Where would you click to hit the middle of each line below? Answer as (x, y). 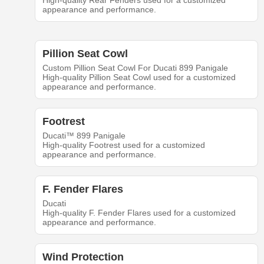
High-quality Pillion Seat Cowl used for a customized (139, 77)
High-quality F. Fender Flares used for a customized (139, 213)
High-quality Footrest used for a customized (123, 145)
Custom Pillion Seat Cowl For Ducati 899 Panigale (135, 68)
